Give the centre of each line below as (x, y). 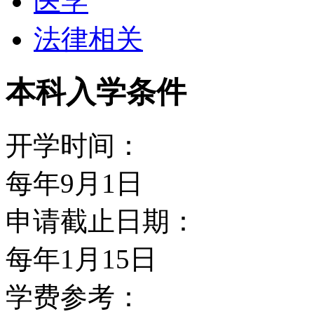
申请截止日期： (101, 221)
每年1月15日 (81, 259)
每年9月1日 (74, 184)
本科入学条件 (96, 93)
